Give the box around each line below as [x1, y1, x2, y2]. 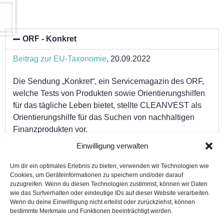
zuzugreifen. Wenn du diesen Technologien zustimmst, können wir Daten [10, 180, 207, 187]
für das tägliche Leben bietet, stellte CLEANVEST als [13, 101, 201, 110]
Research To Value [22, 196, 94, 205]
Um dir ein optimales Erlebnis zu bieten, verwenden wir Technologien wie [10, 162, 209, 169]
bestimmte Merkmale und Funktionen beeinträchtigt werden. [10, 207, 172, 214]
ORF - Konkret [22, 34, 77, 43]
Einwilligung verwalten [76, 141, 148, 150]
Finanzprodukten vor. [13, 125, 89, 134]
